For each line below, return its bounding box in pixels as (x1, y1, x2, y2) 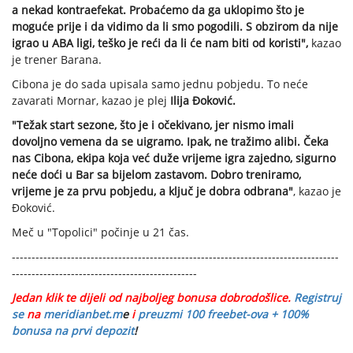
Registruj (294, 290, 341, 306)
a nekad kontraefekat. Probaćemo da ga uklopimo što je (12, 2, 304, 18)
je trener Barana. (12, 52, 102, 68)
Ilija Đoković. (167, 93, 236, 109)
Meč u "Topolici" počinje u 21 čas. (12, 225, 189, 240)
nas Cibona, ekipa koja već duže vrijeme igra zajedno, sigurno (12, 150, 336, 166)
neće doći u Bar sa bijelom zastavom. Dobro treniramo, (12, 167, 301, 183)
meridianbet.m (43, 307, 122, 322)
